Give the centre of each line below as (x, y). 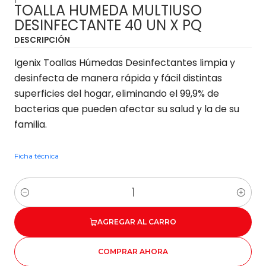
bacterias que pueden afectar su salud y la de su (127, 109)
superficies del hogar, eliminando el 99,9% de (117, 94)
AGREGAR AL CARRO (137, 222)
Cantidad (35, 199)
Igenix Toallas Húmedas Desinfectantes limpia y (125, 63)
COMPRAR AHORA (133, 251)
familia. (31, 124)
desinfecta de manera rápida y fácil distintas (118, 78)
